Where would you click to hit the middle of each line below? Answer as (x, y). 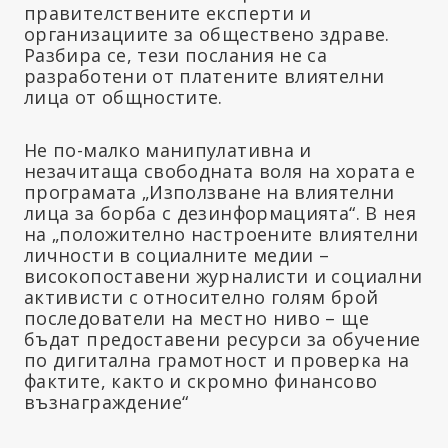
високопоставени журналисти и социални (223, 276)
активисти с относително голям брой (201, 297)
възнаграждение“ (106, 402)
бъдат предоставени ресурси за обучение (222, 339)
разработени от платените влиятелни (204, 76)
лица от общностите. (123, 97)
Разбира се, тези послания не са (176, 55)
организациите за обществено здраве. (207, 34)
